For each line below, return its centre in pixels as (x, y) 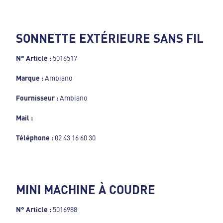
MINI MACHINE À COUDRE (86, 189)
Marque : (30, 77)
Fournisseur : (38, 97)
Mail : (24, 117)
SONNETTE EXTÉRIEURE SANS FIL (110, 38)
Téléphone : (35, 137)
